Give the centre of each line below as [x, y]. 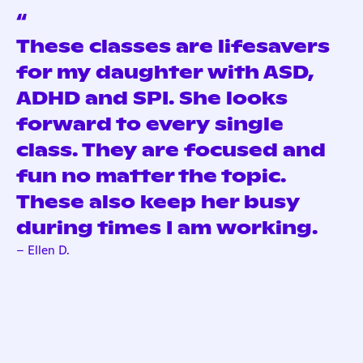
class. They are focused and [171, 150]
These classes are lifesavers [173, 47]
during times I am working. [167, 228]
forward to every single [150, 124]
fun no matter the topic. [151, 176]
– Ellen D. [43, 250]
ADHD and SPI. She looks [152, 98]
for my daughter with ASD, [165, 73]
